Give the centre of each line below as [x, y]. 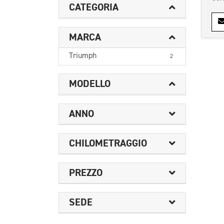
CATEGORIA [94, 7]
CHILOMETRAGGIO [108, 143]
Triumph [83, 56]
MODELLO [90, 84]
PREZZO [86, 173]
